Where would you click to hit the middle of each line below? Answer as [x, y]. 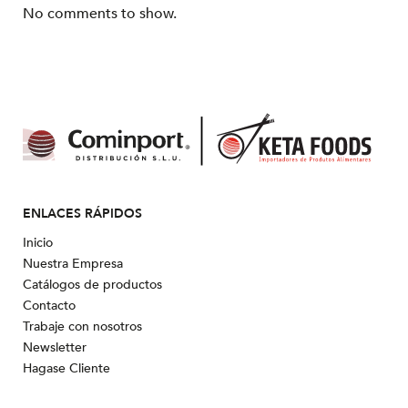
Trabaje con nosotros [82, 327]
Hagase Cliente [66, 369]
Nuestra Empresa [73, 264]
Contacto [49, 306]
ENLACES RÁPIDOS [82, 214]
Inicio [38, 243]
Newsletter [55, 348]
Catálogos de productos [92, 285]
